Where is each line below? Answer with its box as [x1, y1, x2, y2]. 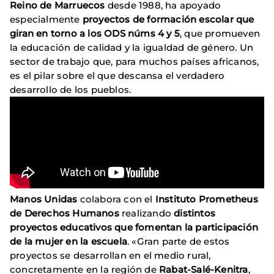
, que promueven [180, 27, 260, 39]
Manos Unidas [10, 193, 78, 205]
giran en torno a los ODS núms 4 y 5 [10, 27, 180, 39]
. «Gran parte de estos [127, 235, 230, 247]
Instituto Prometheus [155, 193, 258, 205]
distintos [171, 207, 216, 219]
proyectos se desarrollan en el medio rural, [10, 249, 211, 261]
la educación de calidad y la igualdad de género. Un [10, 41, 254, 53]
